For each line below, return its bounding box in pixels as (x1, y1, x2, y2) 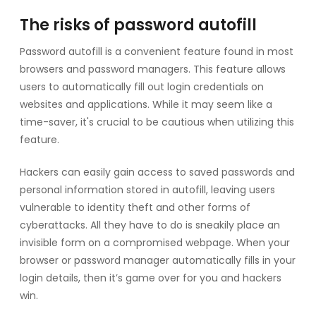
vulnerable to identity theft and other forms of (20, 200, 250, 214)
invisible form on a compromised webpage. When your (20, 235, 290, 250)
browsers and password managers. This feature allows (20, 61, 286, 76)
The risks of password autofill (20, 13, 257, 36)
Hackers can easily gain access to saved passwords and (20, 164, 295, 179)
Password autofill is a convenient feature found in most (20, 44, 293, 59)
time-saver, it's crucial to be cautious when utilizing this (20, 114, 294, 129)
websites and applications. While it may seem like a (20, 97, 272, 111)
